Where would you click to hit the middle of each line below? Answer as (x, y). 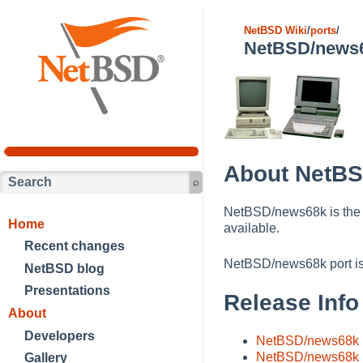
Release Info (291, 302)
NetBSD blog (64, 268)
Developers (60, 335)
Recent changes (75, 246)
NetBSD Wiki (275, 30)
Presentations (67, 291)
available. (252, 228)
